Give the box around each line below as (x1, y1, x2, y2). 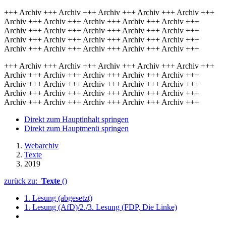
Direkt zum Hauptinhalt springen (24, 115, 129, 124)
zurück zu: (4, 177, 41, 185)
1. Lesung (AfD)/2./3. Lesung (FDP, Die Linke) (24, 203, 177, 211)
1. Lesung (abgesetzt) (24, 194, 92, 202)
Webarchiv (24, 141, 59, 150)
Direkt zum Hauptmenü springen (24, 124, 129, 133)
